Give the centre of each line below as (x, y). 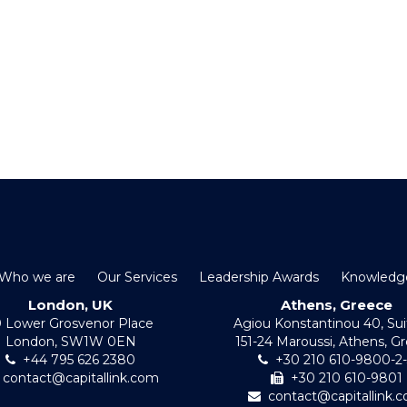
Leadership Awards (258, 277)
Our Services (137, 277)
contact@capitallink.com (80, 378)
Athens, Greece (336, 305)
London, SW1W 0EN (70, 342)
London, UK (71, 305)
